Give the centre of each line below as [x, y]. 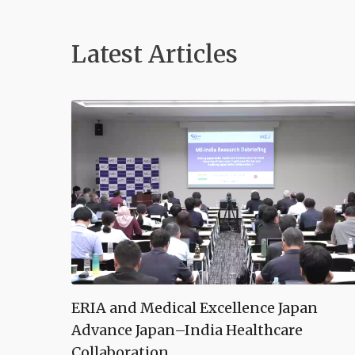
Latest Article [149, 54]
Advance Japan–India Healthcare [187, 330]
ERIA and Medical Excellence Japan [195, 307]
